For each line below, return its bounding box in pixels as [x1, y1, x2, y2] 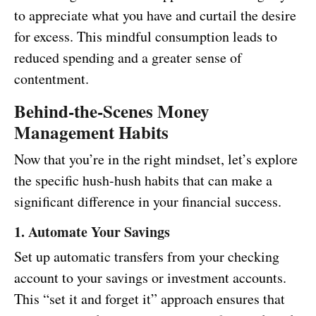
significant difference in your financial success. [14, 192, 281, 212]
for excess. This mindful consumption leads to [14, 27, 277, 47]
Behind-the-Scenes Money [14, 98, 209, 125]
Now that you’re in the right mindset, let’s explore [14, 150, 298, 169]
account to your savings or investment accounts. [14, 268, 286, 288]
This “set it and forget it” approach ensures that [14, 289, 285, 309]
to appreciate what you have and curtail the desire [14, 6, 296, 25]
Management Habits [14, 119, 169, 146]
